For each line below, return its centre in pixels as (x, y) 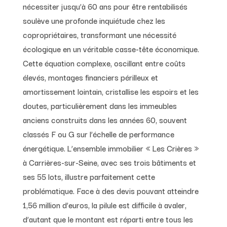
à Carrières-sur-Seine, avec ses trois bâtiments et (109, 162)
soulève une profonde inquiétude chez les (94, 20)
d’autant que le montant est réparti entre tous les (108, 219)
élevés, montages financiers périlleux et (90, 77)
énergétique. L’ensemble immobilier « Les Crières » (111, 148)
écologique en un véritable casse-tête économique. (111, 48)
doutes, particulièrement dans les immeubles (100, 105)
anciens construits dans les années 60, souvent (105, 119)
